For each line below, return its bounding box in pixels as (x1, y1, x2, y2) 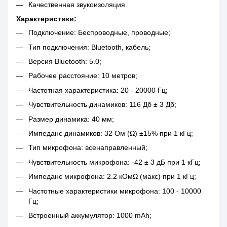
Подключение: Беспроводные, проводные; (28, 28, 170, 37)
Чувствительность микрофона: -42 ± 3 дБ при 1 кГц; (28, 158, 201, 166)
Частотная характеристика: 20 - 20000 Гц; (28, 86, 168, 94)
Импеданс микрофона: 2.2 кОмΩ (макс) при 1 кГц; (28, 172, 196, 181)
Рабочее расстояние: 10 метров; (28, 71, 137, 80)
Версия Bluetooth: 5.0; (28, 57, 101, 65)
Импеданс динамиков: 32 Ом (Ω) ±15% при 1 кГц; (28, 129, 193, 137)
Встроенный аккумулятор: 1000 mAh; (28, 211, 152, 219)
